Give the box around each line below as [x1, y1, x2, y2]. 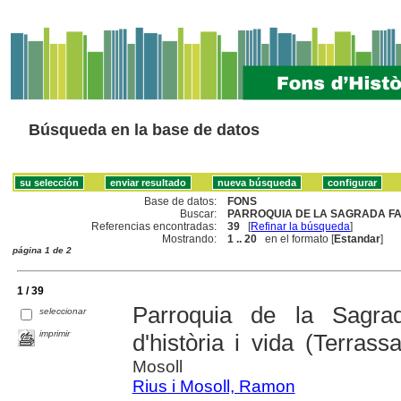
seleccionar [39, 305, 87, 316]
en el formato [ [257, 232, 335, 245]
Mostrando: [162, 232, 218, 245]
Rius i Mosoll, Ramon [132, 376, 295, 396]
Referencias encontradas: [91, 219, 218, 233]
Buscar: [180, 207, 218, 220]
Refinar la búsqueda [251, 219, 351, 233]
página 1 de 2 [13, 244, 72, 255]
